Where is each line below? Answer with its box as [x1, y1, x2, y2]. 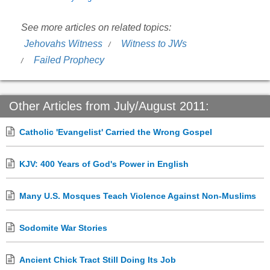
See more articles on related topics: [21, 22, 171, 33]
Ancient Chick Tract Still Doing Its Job [19, 255, 176, 265]
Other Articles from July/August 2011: [9, 99, 209, 113]
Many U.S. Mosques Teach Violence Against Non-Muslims [19, 191, 256, 201]
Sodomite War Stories [19, 223, 107, 233]
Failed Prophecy [34, 55, 104, 66]
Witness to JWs [121, 39, 187, 49]
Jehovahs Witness [24, 39, 102, 49]
